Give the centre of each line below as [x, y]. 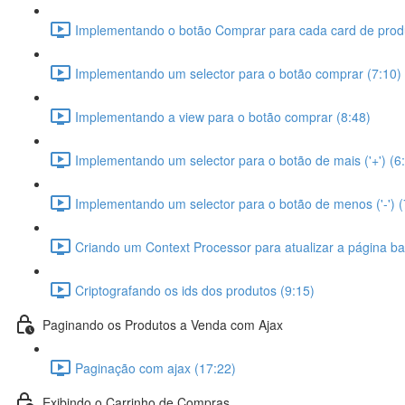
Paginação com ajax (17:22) [155, 367]
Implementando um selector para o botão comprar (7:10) [238, 73]
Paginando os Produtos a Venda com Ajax [163, 324]
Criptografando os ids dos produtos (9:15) [195, 290]
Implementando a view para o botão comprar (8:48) [223, 116]
